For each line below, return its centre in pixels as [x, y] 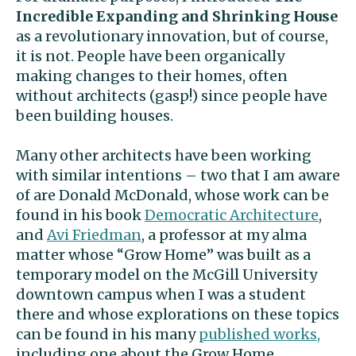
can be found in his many [107, 335]
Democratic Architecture [232, 215]
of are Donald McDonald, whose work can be [172, 195]
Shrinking [251, 17]
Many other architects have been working [164, 156]
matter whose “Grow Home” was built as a [163, 255]
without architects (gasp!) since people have [172, 96]
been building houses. [95, 116]
